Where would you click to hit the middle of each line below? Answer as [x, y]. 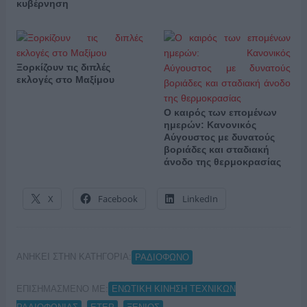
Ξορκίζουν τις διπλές [63, 67]
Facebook [118, 199]
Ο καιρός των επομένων [220, 113]
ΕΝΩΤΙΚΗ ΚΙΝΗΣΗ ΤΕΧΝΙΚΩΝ [173, 289]
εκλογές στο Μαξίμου [65, 80]
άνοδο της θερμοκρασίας [222, 162]
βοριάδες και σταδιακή [216, 150]
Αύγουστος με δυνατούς [219, 137]
